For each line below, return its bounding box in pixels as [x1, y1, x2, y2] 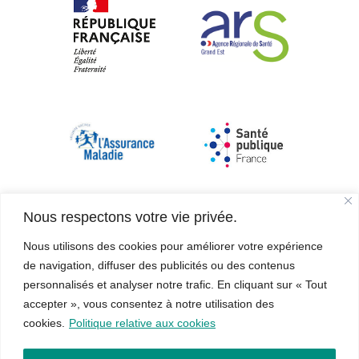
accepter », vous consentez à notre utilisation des [23, 296, 274, 310]
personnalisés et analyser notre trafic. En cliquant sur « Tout [23, 277, 327, 291]
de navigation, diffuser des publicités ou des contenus [23, 258, 295, 272]
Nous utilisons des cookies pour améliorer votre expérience [23, 239, 323, 252]
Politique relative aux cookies [69, 316, 216, 329]
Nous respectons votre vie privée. [23, 208, 237, 225]
